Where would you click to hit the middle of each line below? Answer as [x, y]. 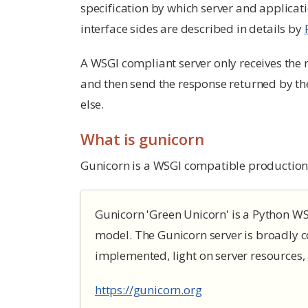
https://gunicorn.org [148, 290]
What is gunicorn [142, 139]
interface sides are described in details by [192, 29]
